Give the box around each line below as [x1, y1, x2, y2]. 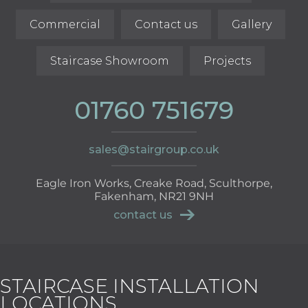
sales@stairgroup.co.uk [89, 142, 219, 156]
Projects [203, 54, 251, 67]
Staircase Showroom [50, 54, 169, 67]
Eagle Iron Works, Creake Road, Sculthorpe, [36, 176, 272, 190]
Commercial [30, 17, 100, 31]
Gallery [232, 17, 272, 31]
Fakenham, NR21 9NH [94, 189, 214, 203]
